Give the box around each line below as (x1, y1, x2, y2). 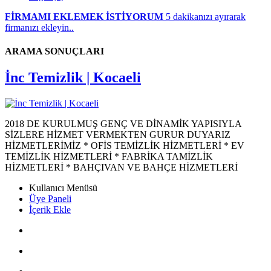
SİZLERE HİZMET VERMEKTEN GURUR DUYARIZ (5, 129, 230, 140)
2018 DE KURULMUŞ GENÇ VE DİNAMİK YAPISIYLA (5, 119, 241, 129)
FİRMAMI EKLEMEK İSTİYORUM (5, 11, 163, 22)
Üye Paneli (29, 194, 71, 204)
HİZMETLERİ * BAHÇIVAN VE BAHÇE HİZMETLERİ (5, 162, 238, 173)
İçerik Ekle (29, 204, 71, 215)
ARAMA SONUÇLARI (5, 46, 104, 57)
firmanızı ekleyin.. (5, 22, 74, 33)
